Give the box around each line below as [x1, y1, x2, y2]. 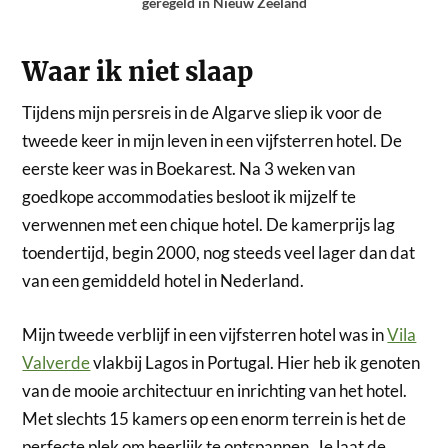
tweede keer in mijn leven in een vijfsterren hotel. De [22, 130, 403, 152]
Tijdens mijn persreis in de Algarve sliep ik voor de [22, 102, 383, 124]
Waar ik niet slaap [22, 56, 254, 89]
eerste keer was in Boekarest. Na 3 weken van [22, 158, 356, 180]
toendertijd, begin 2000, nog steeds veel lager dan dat [22, 242, 416, 264]
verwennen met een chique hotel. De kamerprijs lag [22, 214, 396, 236]
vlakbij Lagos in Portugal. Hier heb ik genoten [90, 351, 421, 373]
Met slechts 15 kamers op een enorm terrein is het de [22, 407, 407, 429]
